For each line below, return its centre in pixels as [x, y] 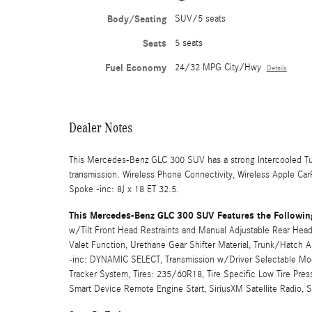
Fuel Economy [135, 68]
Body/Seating [136, 19]
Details [276, 68]
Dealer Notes [101, 127]
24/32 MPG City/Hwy [218, 67]
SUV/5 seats [200, 18]
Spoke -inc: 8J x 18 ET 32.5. [124, 189]
